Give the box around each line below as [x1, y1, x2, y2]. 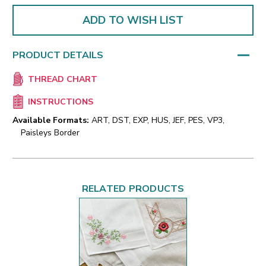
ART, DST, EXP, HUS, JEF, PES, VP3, [91, 115, 224, 126]
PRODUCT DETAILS [12, 48, 103, 62]
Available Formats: [12, 115, 89, 126]
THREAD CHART [27, 74, 97, 85]
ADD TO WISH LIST [83, 12, 183, 27]
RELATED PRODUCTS [81, 182, 185, 196]
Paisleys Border [21, 127, 80, 139]
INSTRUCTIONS [27, 96, 93, 108]
